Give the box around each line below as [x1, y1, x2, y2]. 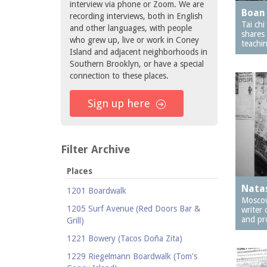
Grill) [67, 216, 84, 225]
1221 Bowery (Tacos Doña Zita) [67, 234, 182, 243]
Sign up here [88, 97, 150, 110]
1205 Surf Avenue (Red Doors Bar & [67, 204, 200, 213]
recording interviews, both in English [70, 11, 203, 21]
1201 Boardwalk [67, 186, 126, 195]
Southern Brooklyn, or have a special [70, 59, 204, 69]
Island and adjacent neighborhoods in [70, 47, 207, 57]
